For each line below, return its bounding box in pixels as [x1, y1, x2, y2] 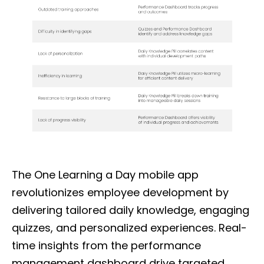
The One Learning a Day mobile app [12, 167, 199, 183]
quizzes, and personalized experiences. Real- [12, 220, 247, 236]
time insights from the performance [12, 238, 201, 253]
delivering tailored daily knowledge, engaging [12, 203, 249, 218]
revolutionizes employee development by [12, 185, 229, 200]
